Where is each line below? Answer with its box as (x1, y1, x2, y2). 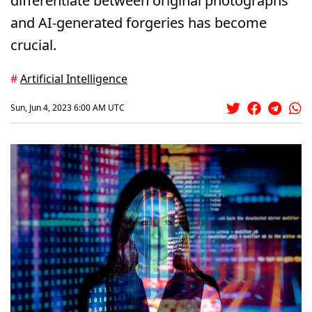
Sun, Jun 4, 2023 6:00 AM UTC (10, 102, 125, 114)
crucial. (10, 35, 56, 54)
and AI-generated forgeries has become (10, 13, 267, 32)
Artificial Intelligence (20, 70, 127, 86)
